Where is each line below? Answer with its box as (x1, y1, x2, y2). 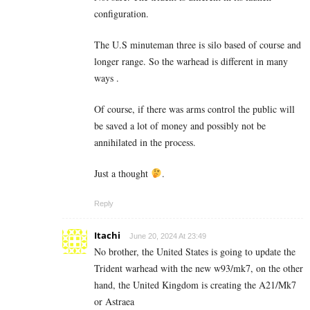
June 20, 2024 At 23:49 (129, 231, 206, 240)
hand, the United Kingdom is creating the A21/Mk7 (94, 277, 296, 291)
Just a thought (94, 166, 151, 180)
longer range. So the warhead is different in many (94, 54, 288, 68)
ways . (94, 71, 119, 84)
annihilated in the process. (94, 135, 196, 149)
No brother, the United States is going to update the (94, 244, 295, 258)
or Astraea (94, 294, 134, 308)
